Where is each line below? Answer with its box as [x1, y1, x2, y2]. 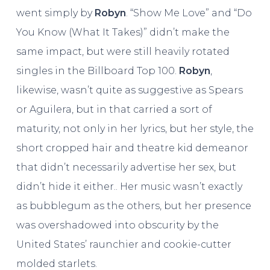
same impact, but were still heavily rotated [16, 45, 230, 57]
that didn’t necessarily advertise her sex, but [16, 161, 236, 173]
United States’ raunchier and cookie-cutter [16, 238, 231, 250]
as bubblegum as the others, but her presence [16, 199, 251, 212]
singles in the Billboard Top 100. [16, 64, 179, 77]
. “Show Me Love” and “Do [125, 7, 252, 19]
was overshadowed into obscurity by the [16, 219, 219, 231]
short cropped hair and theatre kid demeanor [16, 142, 248, 154]
